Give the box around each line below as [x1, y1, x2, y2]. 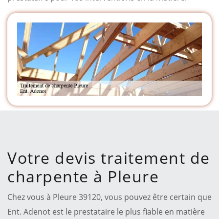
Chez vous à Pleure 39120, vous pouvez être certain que [7, 191, 212, 202]
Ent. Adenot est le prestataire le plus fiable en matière [7, 206, 205, 217]
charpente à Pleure [7, 165, 159, 187]
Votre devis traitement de [7, 147, 210, 168]
